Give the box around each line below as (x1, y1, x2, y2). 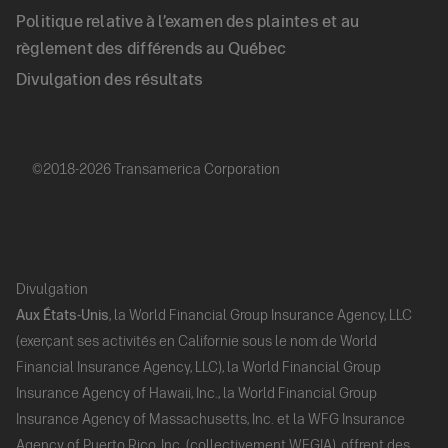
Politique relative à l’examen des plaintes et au (16, 12, 359, 32)
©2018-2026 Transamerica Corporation (32, 160, 280, 178)
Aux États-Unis (16, 306, 109, 324)
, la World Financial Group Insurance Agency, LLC (109, 306, 412, 324)
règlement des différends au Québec (16, 39, 287, 59)
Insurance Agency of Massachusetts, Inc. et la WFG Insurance (16, 410, 405, 428)
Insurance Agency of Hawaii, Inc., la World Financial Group (16, 384, 377, 402)
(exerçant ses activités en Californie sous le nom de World (16, 332, 377, 350)
